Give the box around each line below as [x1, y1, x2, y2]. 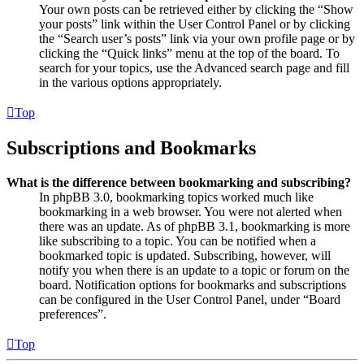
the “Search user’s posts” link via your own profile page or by [39, 31, 355, 45]
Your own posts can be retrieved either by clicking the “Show [39, 2, 353, 16]
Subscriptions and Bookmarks [6, 136, 256, 158]
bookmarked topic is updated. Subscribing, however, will [39, 248, 331, 262]
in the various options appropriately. [39, 75, 222, 89]
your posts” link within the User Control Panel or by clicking [39, 16, 350, 31]
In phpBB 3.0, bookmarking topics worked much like [39, 189, 314, 204]
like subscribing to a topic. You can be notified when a [39, 233, 316, 248]
